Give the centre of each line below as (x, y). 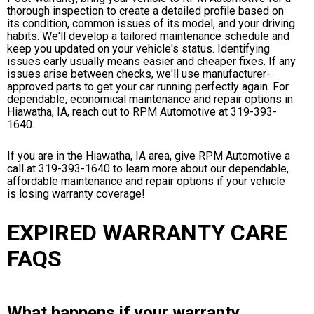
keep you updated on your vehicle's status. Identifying (138, 48)
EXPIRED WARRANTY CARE (147, 232)
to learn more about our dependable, (199, 169)
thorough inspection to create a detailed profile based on (145, 11)
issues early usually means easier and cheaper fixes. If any (151, 61)
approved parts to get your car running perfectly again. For (148, 86)
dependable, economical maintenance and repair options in (150, 99)
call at (23, 169)
